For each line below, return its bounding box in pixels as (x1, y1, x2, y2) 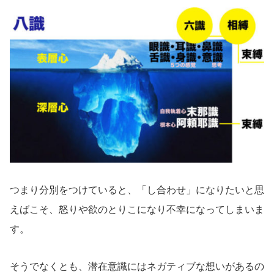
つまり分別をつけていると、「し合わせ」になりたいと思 (10, 184, 264, 195)
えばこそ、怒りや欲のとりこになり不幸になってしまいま (10, 204, 264, 215)
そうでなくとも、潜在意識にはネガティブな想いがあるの (10, 261, 264, 272)
